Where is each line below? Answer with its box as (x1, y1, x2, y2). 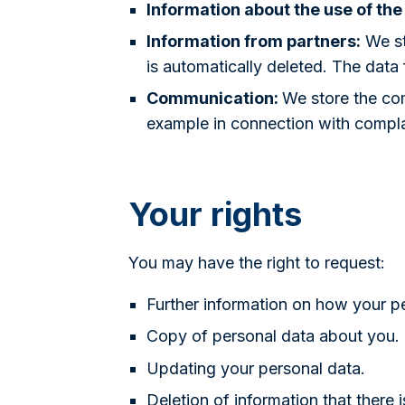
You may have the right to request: (128, 253, 385, 273)
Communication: (146, 89, 282, 108)
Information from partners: (146, 31, 361, 51)
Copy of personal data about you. (146, 326, 400, 346)
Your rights (128, 194, 302, 235)
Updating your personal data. (146, 358, 365, 378)
